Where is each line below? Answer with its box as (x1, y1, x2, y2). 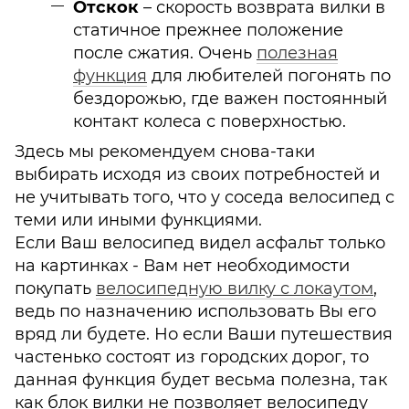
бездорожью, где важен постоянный (73, 88, 387, 109)
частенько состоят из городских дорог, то (15, 347, 369, 368)
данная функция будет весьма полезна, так (15, 370, 387, 391)
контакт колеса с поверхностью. (73, 110, 346, 131)
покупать (15, 278, 96, 299)
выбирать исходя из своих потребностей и (15, 164, 380, 185)
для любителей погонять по (147, 65, 391, 86)
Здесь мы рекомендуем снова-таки (15, 142, 315, 163)
